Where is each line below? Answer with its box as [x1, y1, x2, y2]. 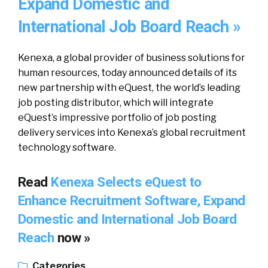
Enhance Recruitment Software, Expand [18, 193, 245, 208]
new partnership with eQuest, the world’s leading [18, 82, 240, 93]
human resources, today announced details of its [18, 67, 237, 78]
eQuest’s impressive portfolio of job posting [18, 112, 217, 123]
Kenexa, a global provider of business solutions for [18, 52, 245, 63]
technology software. [18, 142, 116, 153]
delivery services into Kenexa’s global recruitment [18, 127, 246, 138]
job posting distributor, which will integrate [18, 97, 214, 108]
